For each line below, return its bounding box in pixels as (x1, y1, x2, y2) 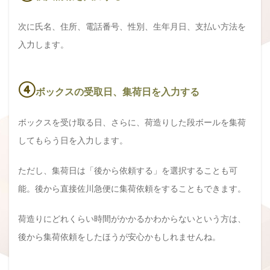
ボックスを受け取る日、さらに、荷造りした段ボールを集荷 (18, 116, 246, 127)
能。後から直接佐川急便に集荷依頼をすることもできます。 (18, 183, 246, 193)
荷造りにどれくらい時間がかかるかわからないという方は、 (18, 213, 246, 224)
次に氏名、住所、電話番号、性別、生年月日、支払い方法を (18, 20, 246, 31)
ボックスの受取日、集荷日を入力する (36, 85, 199, 97)
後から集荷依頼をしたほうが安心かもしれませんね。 (18, 231, 221, 242)
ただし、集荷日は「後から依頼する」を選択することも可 (18, 165, 237, 175)
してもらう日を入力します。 (18, 134, 128, 145)
